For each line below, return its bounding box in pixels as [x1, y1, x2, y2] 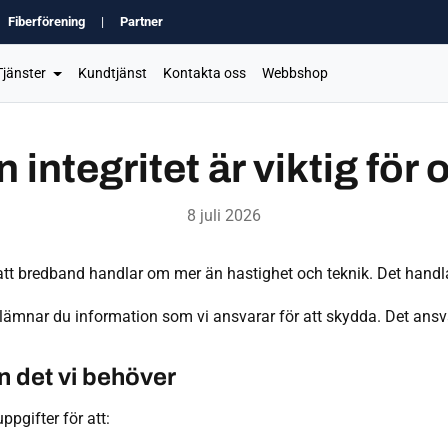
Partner [120, 14, 163, 29]
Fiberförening [8, 14, 85, 29]
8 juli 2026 [187, 206, 261, 225]
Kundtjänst [77, 65, 147, 82]
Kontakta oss [162, 65, 246, 82]
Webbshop [261, 65, 328, 82]
